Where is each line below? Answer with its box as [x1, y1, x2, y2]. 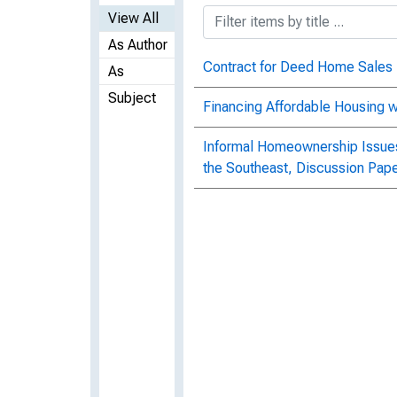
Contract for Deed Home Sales [203, 58, 393, 75]
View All [108, 9, 159, 27]
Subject [108, 89, 156, 106]
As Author [108, 35, 167, 53]
